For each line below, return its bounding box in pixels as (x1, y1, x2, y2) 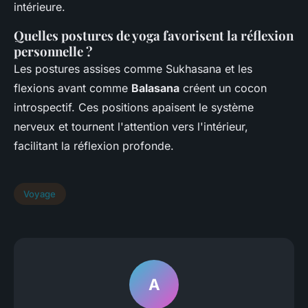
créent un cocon (179, 80, 267, 95)
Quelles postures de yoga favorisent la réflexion (14, 26, 294, 44)
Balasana (131, 80, 179, 95)
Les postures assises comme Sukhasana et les (14, 61, 252, 76)
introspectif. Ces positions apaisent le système (14, 100, 254, 114)
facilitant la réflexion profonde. (14, 138, 174, 153)
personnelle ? (14, 42, 93, 60)
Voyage (23, 188, 56, 199)
